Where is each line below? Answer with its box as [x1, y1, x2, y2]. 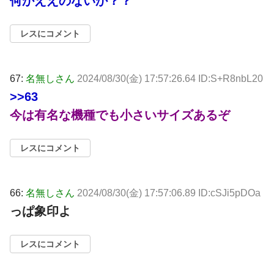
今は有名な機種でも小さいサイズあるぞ [10, 108, 230, 122]
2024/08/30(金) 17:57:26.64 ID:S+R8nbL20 [77, 73, 263, 84]
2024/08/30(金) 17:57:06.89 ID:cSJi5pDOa [77, 188, 261, 199]
